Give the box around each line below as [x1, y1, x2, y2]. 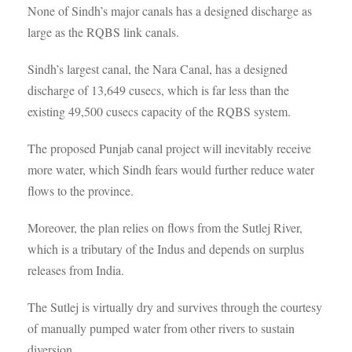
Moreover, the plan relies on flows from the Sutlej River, [27, 219, 302, 236]
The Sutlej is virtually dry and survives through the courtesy [27, 299, 322, 315]
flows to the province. [27, 182, 134, 199]
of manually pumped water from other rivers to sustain [27, 320, 295, 336]
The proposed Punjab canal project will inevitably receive [27, 140, 311, 156]
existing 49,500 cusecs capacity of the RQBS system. [27, 103, 291, 119]
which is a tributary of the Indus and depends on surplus [27, 240, 304, 257]
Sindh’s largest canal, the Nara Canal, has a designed [27, 60, 288, 77]
